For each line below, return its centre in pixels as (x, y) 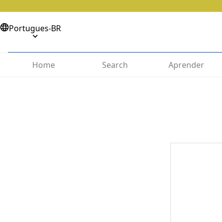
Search (115, 65)
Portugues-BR (35, 28)
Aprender (186, 65)
